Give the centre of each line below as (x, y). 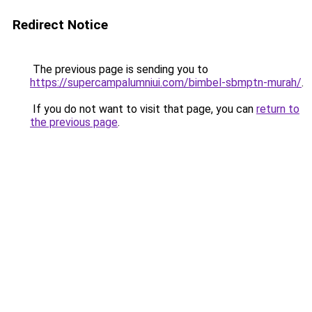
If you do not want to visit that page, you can (143, 109)
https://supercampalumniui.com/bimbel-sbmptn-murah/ (166, 83)
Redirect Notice (60, 25)
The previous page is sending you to (119, 69)
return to (278, 109)
